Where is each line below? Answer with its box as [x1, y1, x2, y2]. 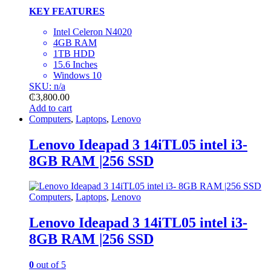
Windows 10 [53, 70, 102, 80]
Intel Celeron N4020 [53, 26, 132, 37]
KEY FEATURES [29, 5, 105, 16]
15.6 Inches [53, 59, 97, 70]
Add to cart [29, 102, 72, 113]
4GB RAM [53, 37, 97, 48]
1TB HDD [53, 48, 95, 59]
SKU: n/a [29, 80, 65, 91]
